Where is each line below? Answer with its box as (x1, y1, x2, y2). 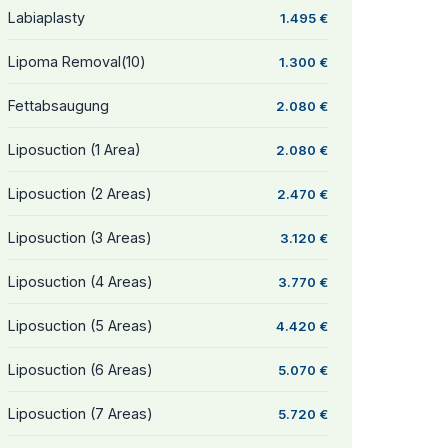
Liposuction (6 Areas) (8, 361, 153, 378)
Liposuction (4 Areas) (8, 273, 153, 290)
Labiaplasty (8, 9, 85, 26)
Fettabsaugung (8, 97, 109, 114)
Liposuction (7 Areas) (8, 405, 153, 422)
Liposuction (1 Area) (8, 141, 141, 158)
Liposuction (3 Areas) (8, 229, 152, 246)
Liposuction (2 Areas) (8, 185, 152, 202)
